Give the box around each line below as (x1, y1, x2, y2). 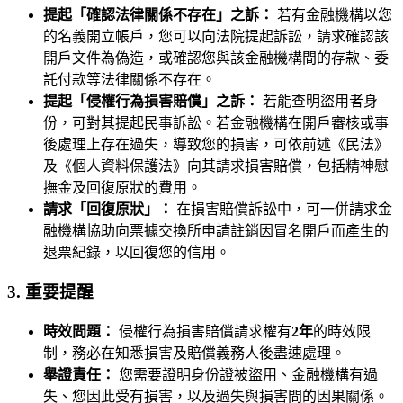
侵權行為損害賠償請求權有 (115, 324, 291, 339)
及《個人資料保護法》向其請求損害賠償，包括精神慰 (43, 157, 389, 174)
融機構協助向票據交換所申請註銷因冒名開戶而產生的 (43, 222, 389, 238)
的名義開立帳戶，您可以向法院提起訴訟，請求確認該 (43, 28, 389, 44)
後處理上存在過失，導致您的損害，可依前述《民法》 (43, 136, 389, 152)
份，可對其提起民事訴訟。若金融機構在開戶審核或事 (43, 114, 389, 130)
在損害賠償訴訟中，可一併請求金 (173, 201, 392, 217)
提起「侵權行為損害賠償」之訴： (43, 93, 259, 109)
